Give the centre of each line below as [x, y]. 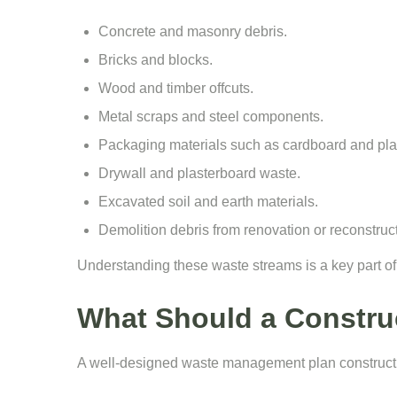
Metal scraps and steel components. [211, 117]
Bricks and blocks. [156, 60]
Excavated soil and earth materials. [208, 202]
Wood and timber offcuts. [176, 88]
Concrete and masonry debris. [193, 31]
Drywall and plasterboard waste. [199, 173]
